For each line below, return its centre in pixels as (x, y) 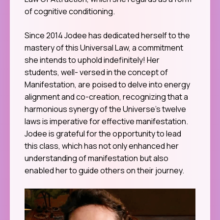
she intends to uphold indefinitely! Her (92, 60)
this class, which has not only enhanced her (102, 146)
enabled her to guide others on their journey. (104, 171)
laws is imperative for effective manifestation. (106, 122)
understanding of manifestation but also (96, 158)
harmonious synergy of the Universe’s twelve (105, 109)
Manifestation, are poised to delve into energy (107, 85)
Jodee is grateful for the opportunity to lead (103, 134)
